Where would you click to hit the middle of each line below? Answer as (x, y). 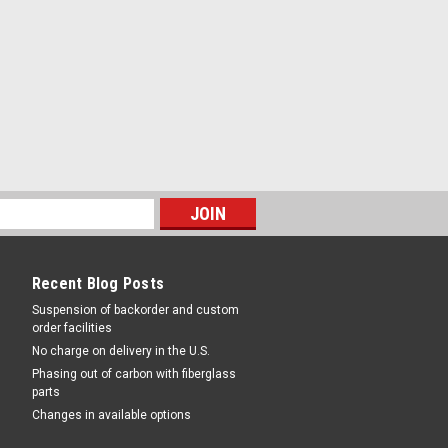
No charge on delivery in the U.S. (120, 350)
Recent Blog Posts (97, 283)
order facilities (71, 327)
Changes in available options (111, 414)
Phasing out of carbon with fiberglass (133, 373)
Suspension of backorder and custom (135, 309)
